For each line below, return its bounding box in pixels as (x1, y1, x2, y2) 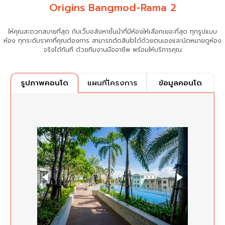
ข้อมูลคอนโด (159, 77, 202, 88)
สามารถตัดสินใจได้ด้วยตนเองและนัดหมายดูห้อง (92, 36, 221, 45)
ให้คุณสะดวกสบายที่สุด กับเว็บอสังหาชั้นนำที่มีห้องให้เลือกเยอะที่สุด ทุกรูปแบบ (8, 27, 217, 36)
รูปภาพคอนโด (21, 77, 69, 89)
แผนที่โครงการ (87, 77, 138, 88)
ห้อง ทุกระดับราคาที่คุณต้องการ (4, 36, 92, 45)
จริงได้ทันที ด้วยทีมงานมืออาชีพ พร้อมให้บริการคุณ (43, 45, 182, 54)
